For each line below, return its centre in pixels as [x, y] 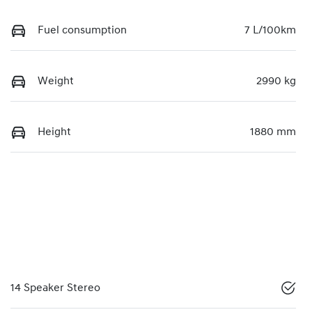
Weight [56, 81]
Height [54, 132]
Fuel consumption [82, 30]
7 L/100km [270, 30]
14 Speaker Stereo [55, 288]
